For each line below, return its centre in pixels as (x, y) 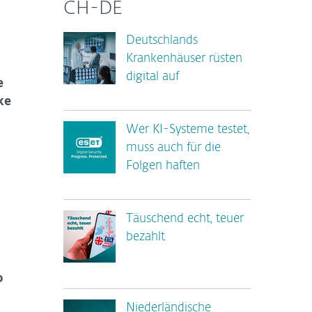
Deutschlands (162, 41)
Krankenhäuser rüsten (184, 59)
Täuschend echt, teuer (185, 219)
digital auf (153, 77)
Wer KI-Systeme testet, (188, 130)
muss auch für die (173, 148)
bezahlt (146, 237)
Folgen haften (163, 166)
